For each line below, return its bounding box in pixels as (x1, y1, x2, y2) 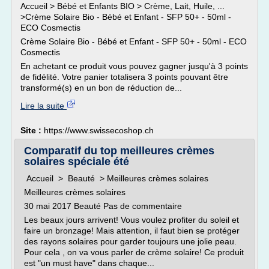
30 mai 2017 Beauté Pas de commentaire (24, 201, 182, 211)
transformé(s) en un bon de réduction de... (20, 83, 182, 92)
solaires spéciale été (24, 156, 129, 168)
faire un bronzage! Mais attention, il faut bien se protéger (24, 226, 240, 235)
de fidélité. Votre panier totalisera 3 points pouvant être (20, 72, 228, 82)
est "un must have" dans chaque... (24, 258, 154, 268)
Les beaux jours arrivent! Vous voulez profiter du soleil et (24, 215, 239, 225)
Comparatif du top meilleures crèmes (24, 145, 214, 157)
